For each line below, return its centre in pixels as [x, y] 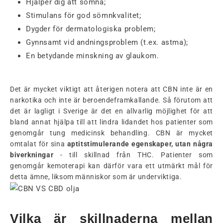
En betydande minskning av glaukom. [93, 56]
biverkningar [32, 155]
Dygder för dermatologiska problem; [91, 29]
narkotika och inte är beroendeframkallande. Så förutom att [111, 100]
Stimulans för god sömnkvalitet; [84, 15]
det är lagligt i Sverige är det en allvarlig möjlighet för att [111, 111]
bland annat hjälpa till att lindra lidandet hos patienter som [111, 122]
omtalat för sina [39, 144]
